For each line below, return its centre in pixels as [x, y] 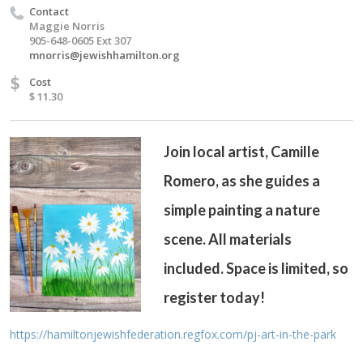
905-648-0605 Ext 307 [80, 40]
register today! [214, 297]
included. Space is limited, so [256, 268]
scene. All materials [228, 239]
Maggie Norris [67, 26]
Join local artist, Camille [241, 151]
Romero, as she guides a [242, 180]
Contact [49, 11]
